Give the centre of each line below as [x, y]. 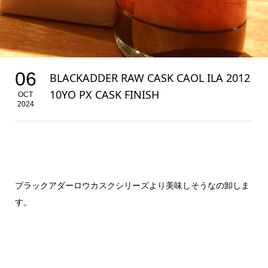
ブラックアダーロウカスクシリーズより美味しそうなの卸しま [132, 185]
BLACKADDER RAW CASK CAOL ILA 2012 [150, 78]
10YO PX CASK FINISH [104, 95]
